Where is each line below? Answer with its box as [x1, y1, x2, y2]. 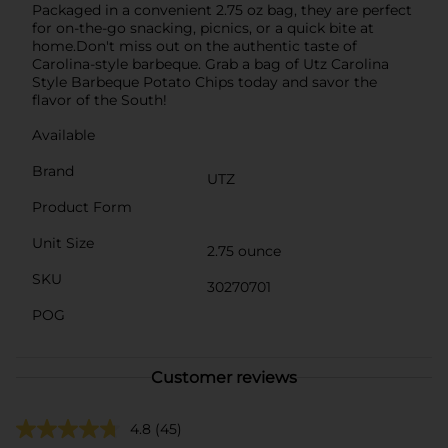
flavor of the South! [32, 90, 167, 109]
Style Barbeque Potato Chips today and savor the [32, 72, 377, 91]
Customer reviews [151, 367, 297, 387]
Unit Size [32, 233, 94, 252]
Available [32, 125, 95, 144]
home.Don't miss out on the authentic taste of [32, 36, 357, 55]
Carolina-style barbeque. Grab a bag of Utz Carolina [32, 54, 389, 73]
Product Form [32, 197, 132, 216]
